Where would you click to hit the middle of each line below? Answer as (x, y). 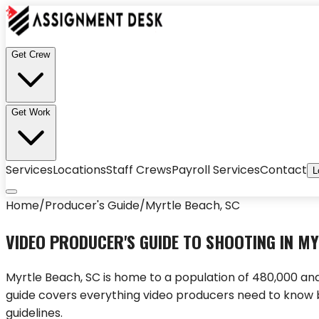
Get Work (31, 112)
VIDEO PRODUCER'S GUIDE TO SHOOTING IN (152, 241)
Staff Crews (139, 170)
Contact (283, 170)
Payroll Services (216, 170)
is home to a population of (175, 277)
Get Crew (31, 54)
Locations (79, 170)
